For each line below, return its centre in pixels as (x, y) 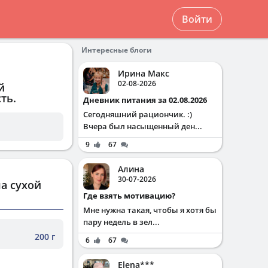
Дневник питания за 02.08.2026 (148, 100)
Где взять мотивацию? (131, 196)
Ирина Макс (144, 73)
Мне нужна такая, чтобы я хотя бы (150, 210)
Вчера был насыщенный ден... (143, 126)
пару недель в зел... (121, 222)
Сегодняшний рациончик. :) (138, 114)
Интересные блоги (117, 50)
